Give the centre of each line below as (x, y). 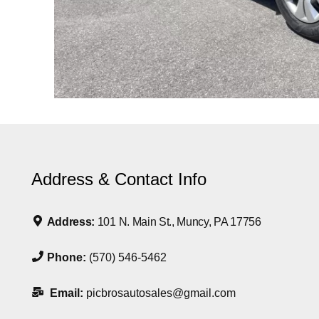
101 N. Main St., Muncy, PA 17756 (179, 221)
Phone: (68, 257)
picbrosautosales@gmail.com (161, 293)
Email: (68, 293)
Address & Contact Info (119, 179)
